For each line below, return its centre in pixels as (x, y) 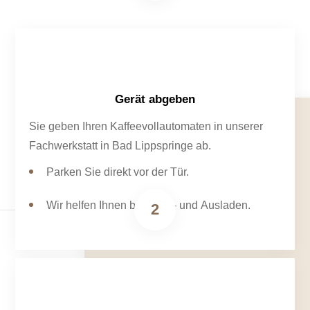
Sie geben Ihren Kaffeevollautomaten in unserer (146, 127)
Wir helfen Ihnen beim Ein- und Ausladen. (149, 206)
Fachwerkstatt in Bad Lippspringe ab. (120, 146)
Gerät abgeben (155, 100)
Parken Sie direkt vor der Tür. (118, 172)
